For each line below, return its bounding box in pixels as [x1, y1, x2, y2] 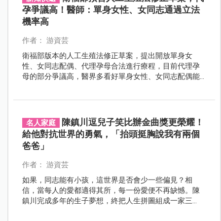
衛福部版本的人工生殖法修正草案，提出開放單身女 [22, 51, 192, 60]
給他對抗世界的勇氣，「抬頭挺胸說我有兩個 [22, 128, 200, 139]
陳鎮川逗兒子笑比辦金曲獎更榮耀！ [61, 116, 204, 127]
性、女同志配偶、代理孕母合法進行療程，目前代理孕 [22, 61, 200, 71]
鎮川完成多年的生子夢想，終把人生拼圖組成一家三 [22, 196, 192, 205]
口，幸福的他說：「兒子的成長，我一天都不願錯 [22, 206, 185, 216]
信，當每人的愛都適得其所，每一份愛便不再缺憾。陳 [22, 185, 200, 195]
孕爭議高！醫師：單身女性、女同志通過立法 [22, 4, 200, 15]
